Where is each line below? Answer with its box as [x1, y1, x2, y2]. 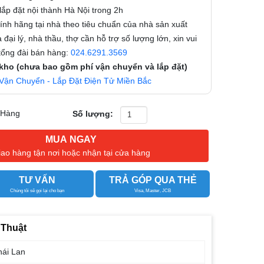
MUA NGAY [45, 134, 97, 144]
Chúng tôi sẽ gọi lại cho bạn [9, 187, 64, 193]
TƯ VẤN [18, 174, 55, 185]
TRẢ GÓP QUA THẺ [108, 174, 197, 185]
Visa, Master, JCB [134, 187, 171, 193]
